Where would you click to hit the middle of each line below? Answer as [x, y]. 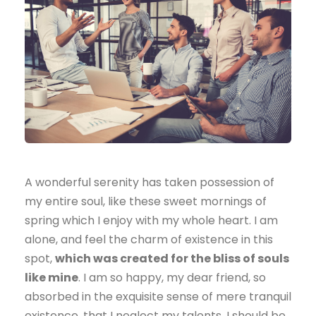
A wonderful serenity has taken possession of [150, 183]
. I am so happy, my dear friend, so [172, 278]
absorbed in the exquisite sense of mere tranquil [158, 297]
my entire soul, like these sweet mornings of [146, 202]
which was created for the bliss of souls [172, 259]
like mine [51, 278]
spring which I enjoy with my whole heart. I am [151, 221]
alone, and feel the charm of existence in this [149, 240]
